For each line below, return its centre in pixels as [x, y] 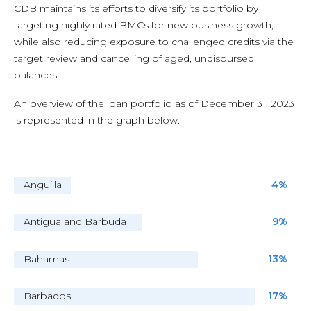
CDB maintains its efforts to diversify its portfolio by [136, 8]
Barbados [47, 296]
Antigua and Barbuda [75, 222]
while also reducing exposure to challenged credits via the [154, 41]
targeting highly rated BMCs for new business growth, [144, 25]
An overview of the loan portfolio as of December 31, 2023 [154, 104]
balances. [38, 75]
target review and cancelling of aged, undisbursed [134, 58]
